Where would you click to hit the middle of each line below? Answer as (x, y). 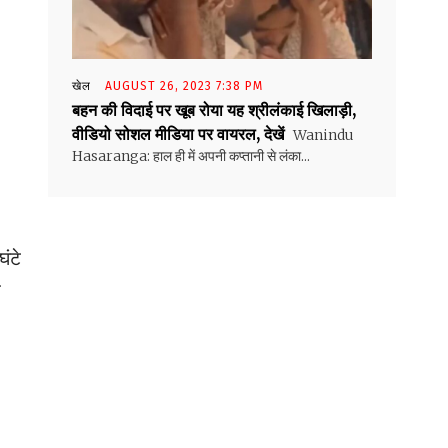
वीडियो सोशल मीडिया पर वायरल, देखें (178, 134)
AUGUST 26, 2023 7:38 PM (184, 86)
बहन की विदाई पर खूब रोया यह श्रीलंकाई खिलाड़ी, (214, 110)
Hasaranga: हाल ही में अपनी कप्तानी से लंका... (191, 156)
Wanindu (322, 135)
